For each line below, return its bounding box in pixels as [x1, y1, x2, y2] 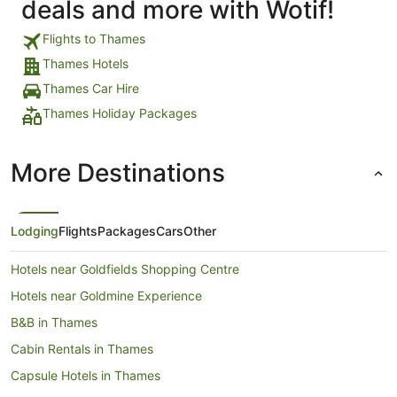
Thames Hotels [43, 56, 128, 71]
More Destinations [11, 158, 225, 188]
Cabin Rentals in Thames [11, 341, 153, 356]
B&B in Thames [11, 315, 97, 330]
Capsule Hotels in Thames [11, 368, 160, 383]
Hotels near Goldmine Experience [11, 288, 202, 303]
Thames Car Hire [43, 81, 139, 96]
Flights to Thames [43, 31, 145, 46]
